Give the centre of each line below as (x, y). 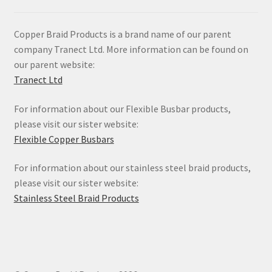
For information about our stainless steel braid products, (132, 168)
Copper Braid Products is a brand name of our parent (122, 34)
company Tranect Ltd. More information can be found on (131, 49)
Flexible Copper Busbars (64, 139)
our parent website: (54, 64)
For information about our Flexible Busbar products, (122, 108)
